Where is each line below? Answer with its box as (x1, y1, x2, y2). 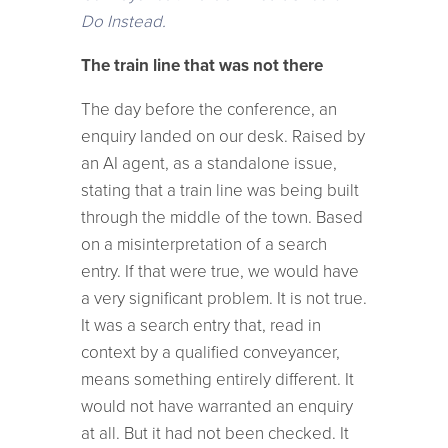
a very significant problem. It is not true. (80, 287, 367, 309)
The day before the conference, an (80, 98, 337, 120)
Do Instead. (80, 10, 166, 32)
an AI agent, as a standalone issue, (80, 152, 337, 174)
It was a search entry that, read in (80, 314, 321, 336)
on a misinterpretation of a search (80, 233, 327, 255)
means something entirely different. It (80, 368, 354, 390)
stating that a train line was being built (80, 179, 359, 201)
